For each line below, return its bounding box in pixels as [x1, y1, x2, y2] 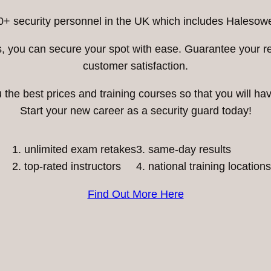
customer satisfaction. [83, 59, 188, 72]
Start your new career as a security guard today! [19, 104, 252, 117]
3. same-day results [136, 143, 231, 155]
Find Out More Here [87, 188, 184, 200]
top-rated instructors [24, 160, 121, 172]
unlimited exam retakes [24, 143, 136, 155]
